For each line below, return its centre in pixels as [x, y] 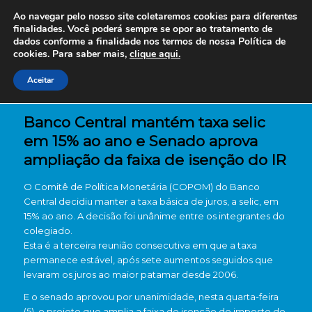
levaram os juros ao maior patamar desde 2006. [131, 274]
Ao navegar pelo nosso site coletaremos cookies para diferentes [155, 16]
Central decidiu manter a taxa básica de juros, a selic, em [151, 201]
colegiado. [48, 231]
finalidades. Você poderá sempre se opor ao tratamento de [143, 29]
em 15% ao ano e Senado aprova [140, 141]
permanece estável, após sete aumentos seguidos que [148, 260]
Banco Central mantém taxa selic [144, 122]
